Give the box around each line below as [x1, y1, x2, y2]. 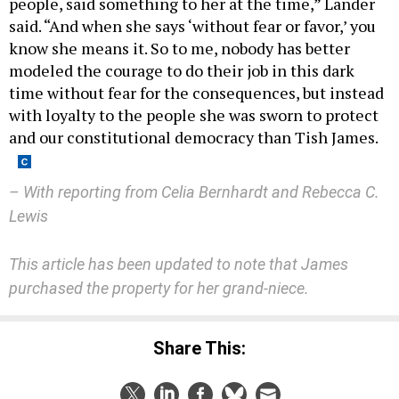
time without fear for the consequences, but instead [9, 81, 384, 103]
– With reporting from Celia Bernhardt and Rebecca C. [9, 182, 379, 201]
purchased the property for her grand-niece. [9, 278, 309, 297]
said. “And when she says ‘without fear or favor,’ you [9, 14, 376, 37]
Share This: [165, 337, 246, 359]
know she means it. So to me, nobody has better [9, 37, 350, 59]
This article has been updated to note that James [9, 254, 348, 273]
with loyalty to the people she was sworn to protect [9, 103, 379, 126]
